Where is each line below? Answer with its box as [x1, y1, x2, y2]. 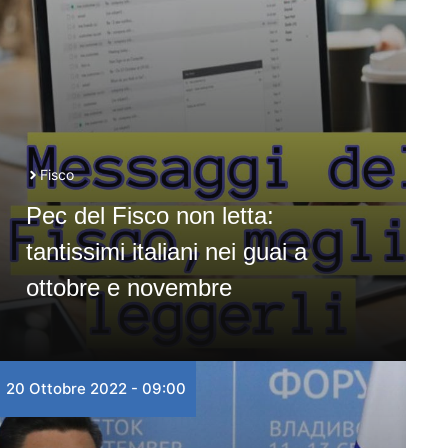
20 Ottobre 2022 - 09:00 [5, 379, 186, 398]
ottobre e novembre [25, 274, 232, 301]
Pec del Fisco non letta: [25, 202, 274, 229]
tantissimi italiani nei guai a [25, 238, 307, 265]
